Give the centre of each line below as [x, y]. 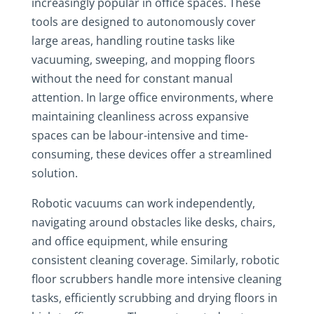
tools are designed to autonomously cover [143, 22]
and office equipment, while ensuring [129, 241]
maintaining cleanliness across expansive [140, 116]
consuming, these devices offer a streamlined [151, 154]
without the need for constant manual [132, 78]
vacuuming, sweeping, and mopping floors [143, 60]
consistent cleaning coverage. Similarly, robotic [155, 260]
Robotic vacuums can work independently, [143, 203]
